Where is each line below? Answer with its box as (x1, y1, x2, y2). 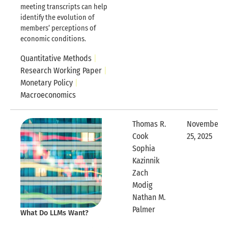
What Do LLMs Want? (20, 209, 89, 218)
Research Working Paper (20, 66, 102, 76)
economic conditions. (20, 35, 86, 44)
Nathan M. (132, 192, 165, 203)
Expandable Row (155, 204, 210, 214)
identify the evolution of (20, 13, 94, 22)
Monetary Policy (20, 78, 73, 88)
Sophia (132, 144, 155, 154)
